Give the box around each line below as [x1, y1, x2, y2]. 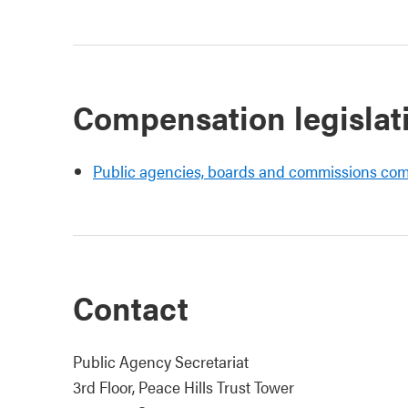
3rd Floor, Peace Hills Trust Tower [73, 375, 294, 398]
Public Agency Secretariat [73, 350, 249, 372]
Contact [73, 283, 189, 331]
